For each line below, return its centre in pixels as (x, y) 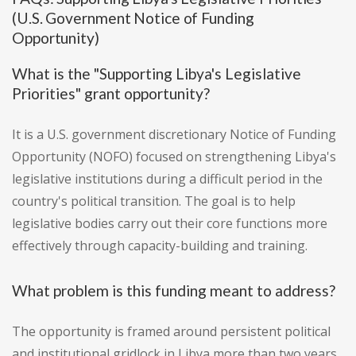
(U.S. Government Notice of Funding (133, 18)
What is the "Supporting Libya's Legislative (157, 74)
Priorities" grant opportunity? (111, 94)
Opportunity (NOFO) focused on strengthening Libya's (174, 157)
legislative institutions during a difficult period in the (167, 179)
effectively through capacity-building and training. (160, 246)
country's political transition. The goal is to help (154, 201)
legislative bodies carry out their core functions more (170, 224)
